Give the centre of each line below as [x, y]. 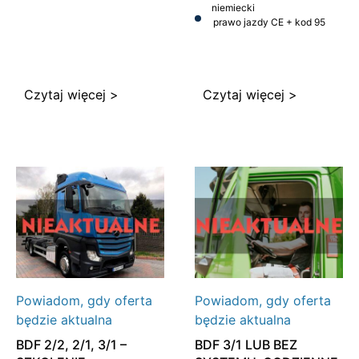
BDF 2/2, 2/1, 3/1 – [71, 344]
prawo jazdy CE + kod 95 [269, 22]
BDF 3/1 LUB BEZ [246, 344]
